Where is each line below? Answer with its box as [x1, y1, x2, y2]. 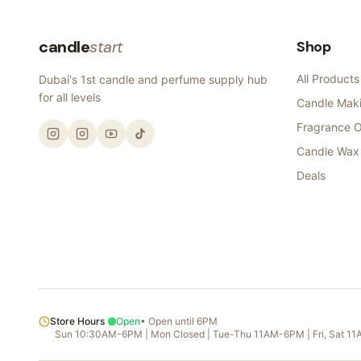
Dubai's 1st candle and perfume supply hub [39, 73, 268, 87]
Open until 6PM [148, 315, 218, 328]
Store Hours [50, 315, 105, 328]
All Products [297, 72, 359, 86]
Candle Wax [297, 144, 359, 159]
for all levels [39, 90, 101, 105]
